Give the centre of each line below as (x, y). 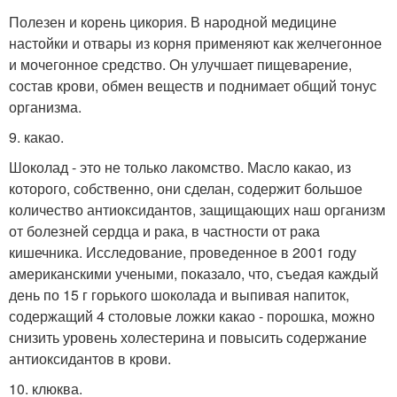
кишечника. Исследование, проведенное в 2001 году (183, 252)
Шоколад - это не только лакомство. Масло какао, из (180, 167)
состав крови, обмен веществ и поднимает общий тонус (193, 86)
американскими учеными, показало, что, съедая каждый (194, 273)
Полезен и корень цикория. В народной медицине (173, 22)
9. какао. (36, 137)
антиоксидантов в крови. (90, 358)
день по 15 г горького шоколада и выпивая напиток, (179, 295)
